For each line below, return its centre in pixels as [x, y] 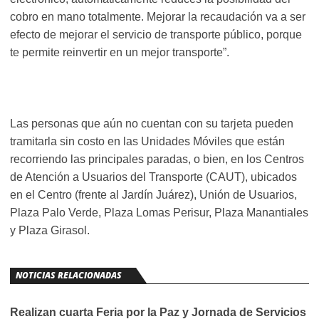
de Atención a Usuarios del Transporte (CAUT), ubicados [153, 177]
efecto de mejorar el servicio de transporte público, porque [156, 35]
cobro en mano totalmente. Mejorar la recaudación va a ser [158, 17]
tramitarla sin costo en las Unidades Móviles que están [147, 142]
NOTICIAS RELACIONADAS [69, 276]
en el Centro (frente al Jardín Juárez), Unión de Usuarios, [153, 195]
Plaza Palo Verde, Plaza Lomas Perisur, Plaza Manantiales [159, 213]
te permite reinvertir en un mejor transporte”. [120, 53]
